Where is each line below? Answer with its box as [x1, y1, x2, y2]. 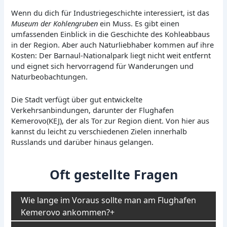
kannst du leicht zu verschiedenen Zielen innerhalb [11, 126, 187, 136]
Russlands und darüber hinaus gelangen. [11, 136, 154, 147]
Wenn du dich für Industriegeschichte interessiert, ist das [11, 8, 210, 18]
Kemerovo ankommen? [21, 206, 110, 218]
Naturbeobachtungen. [11, 71, 88, 82]
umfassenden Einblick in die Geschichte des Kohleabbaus [11, 29, 210, 40]
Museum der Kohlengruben [11, 18, 98, 29]
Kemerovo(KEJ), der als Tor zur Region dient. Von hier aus [11, 115, 210, 126]
